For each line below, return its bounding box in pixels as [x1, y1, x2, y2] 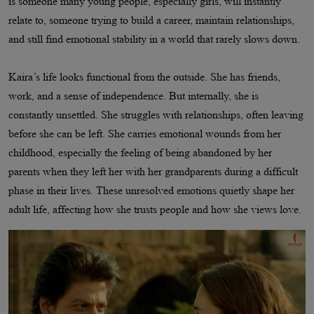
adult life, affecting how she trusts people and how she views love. [8, 203, 301, 215]
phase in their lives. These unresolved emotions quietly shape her [8, 184, 294, 196]
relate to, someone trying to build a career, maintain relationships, [8, 13, 294, 26]
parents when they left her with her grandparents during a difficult [8, 165, 298, 177]
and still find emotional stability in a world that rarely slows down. [8, 32, 300, 45]
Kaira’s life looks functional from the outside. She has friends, [8, 70, 280, 83]
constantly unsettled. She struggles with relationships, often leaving [8, 108, 303, 121]
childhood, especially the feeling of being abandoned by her [8, 146, 272, 158]
